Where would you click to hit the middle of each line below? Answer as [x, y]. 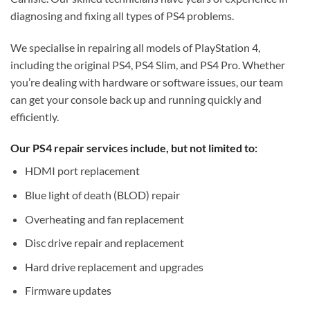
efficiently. [35, 116]
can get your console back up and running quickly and [136, 99]
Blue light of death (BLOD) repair [102, 194]
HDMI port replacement [82, 171]
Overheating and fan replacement [104, 219]
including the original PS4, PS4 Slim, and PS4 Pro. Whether [148, 64]
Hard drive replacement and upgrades [114, 266]
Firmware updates [68, 291]
